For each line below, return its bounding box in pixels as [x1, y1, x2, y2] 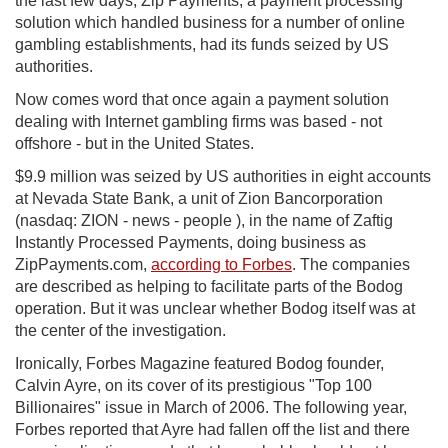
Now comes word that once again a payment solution [15, 91, 389, 109]
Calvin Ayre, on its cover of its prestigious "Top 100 [15, 377, 372, 395]
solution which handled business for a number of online [15, 14, 405, 32]
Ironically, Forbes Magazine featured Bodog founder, [15, 355, 384, 373]
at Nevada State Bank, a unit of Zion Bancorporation [15, 190, 383, 208]
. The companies [292, 256, 410, 274]
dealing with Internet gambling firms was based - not [15, 113, 382, 131]
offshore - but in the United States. [15, 135, 254, 153]
